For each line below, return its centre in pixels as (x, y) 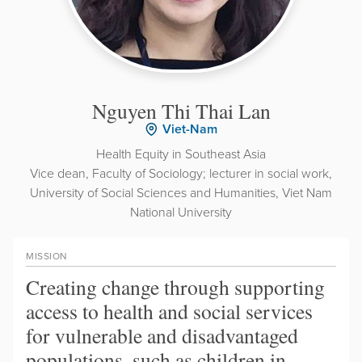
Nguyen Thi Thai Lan (181, 111)
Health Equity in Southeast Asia (181, 154)
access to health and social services (169, 311)
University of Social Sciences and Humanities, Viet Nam (181, 193)
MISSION (47, 256)
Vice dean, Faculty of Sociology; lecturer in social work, (181, 173)
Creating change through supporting (175, 287)
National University (181, 212)
